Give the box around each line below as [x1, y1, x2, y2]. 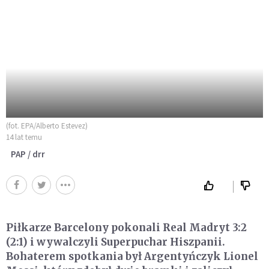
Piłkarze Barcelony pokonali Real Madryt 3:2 [6, 220, 247, 234]
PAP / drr [11, 148, 45, 160]
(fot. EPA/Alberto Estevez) [6, 120, 88, 131]
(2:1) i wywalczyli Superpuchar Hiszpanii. [6, 235, 225, 249]
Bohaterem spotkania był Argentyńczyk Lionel [6, 249, 258, 263]
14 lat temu [6, 131, 42, 142]
